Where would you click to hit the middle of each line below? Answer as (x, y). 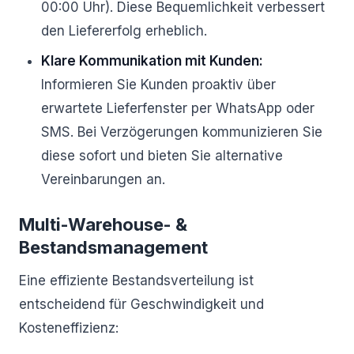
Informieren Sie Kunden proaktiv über (158, 85)
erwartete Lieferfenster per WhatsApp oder (178, 108)
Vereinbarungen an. (103, 179)
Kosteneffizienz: (69, 328)
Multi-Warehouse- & (103, 224)
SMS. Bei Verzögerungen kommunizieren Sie (182, 132)
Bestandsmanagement (113, 247)
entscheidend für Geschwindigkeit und (141, 304)
